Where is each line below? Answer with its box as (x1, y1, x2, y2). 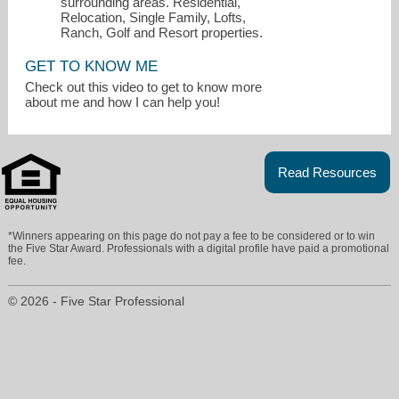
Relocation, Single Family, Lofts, (61, 10, 247, 26)
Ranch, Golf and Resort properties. (61, 25, 267, 41)
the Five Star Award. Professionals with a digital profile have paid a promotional (8, 242, 390, 256)
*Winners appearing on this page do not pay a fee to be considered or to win (8, 230, 376, 243)
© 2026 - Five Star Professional (8, 295, 185, 309)
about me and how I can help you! (25, 94, 221, 110)
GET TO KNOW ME (25, 58, 159, 76)
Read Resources (278, 165, 377, 181)
